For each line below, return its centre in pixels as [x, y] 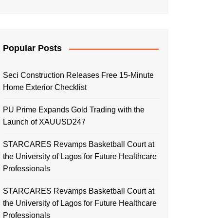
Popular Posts [32, 48]
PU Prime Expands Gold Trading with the [74, 110]
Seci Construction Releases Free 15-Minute [78, 75]
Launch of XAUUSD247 [44, 122]
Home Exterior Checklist [45, 87]
